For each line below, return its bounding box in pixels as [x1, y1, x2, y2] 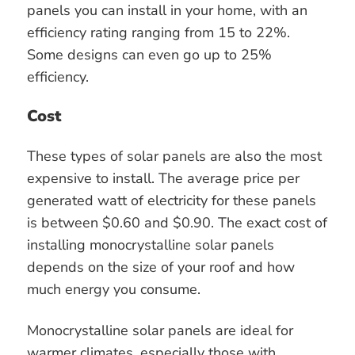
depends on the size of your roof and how [27, 258, 295, 277]
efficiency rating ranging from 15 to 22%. [27, 23, 290, 43]
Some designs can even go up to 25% [27, 45, 272, 65]
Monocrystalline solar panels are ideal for [27, 321, 293, 341]
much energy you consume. [27, 280, 200, 300]
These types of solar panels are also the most [27, 147, 322, 166]
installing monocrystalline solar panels [27, 235, 274, 255]
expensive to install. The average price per [27, 169, 300, 189]
